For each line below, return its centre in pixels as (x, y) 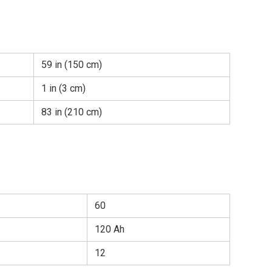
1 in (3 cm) (63, 89)
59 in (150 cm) (72, 65)
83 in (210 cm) (72, 112)
